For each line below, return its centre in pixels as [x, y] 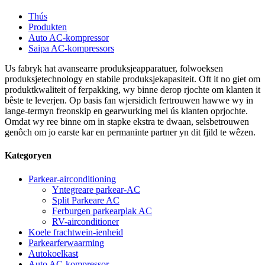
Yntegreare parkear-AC [96, 189]
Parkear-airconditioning [72, 179]
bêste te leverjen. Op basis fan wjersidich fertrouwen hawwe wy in [129, 100]
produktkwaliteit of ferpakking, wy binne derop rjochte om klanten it [132, 90]
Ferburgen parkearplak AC [102, 211]
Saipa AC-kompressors [71, 48]
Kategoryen [28, 156]
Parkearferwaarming [66, 243]
